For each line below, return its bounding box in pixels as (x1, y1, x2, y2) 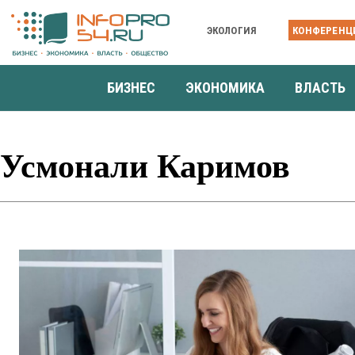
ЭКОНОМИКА (185, 78, 265, 96)
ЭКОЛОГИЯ (206, 24, 258, 36)
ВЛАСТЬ (295, 78, 345, 96)
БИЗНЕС (107, 78, 155, 96)
